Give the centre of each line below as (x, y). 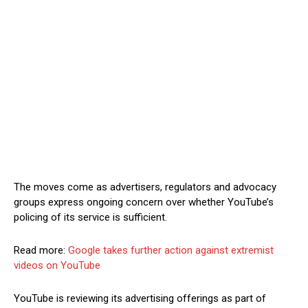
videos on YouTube (57, 266)
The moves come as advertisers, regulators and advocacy (145, 187)
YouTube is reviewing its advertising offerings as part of (140, 299)
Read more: (41, 251)
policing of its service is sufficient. (90, 218)
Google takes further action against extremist (171, 251)
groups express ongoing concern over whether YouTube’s (144, 202)
